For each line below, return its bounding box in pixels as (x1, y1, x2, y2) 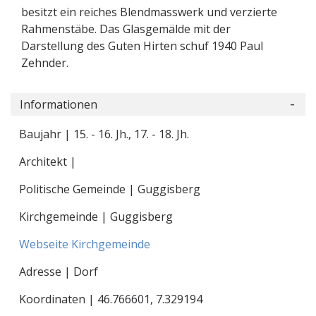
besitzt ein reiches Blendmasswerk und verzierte (21, 4, 277, 20)
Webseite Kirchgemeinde (19, 236, 150, 253)
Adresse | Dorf (19, 264, 98, 280)
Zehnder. (21, 55, 68, 71)
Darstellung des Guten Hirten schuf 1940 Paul (21, 38, 263, 54)
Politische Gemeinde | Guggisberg (19, 181, 200, 197)
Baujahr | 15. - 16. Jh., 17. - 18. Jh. (19, 126, 189, 142)
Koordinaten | (19, 291, 97, 308)
